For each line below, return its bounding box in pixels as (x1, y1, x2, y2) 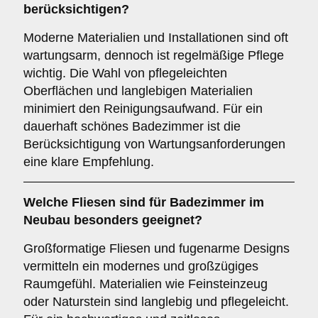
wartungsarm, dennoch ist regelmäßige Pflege (23, 48, 284, 62)
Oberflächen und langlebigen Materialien (23, 84, 253, 98)
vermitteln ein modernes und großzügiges (23, 259, 258, 273)
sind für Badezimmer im (116, 195, 264, 209)
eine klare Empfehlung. (23, 155, 154, 169)
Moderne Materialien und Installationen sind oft (23, 31, 288, 45)
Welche (23, 195, 72, 209)
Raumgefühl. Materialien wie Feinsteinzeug (23, 277, 268, 291)
